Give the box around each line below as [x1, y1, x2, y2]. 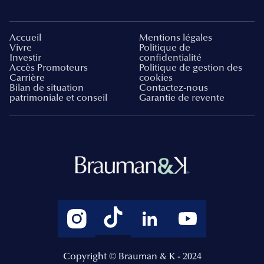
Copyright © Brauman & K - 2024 [62, 252, 202, 262]
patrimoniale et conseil [9, 93, 107, 103]
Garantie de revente [139, 93, 225, 103]
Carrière [9, 73, 45, 83]
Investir [9, 53, 41, 63]
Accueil [9, 33, 41, 43]
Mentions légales [139, 33, 212, 43]
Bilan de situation [9, 83, 84, 93]
